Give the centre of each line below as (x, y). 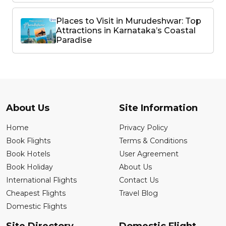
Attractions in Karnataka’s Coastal (126, 31)
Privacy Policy (144, 128)
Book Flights (28, 141)
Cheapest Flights (36, 193)
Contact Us (139, 180)
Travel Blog (138, 193)
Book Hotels (28, 154)
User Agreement (149, 154)
